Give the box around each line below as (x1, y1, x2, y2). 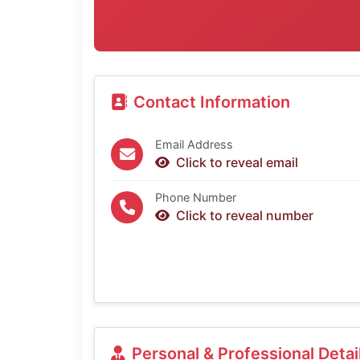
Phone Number (155, 190, 236, 205)
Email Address (155, 137, 233, 152)
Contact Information (133, 92, 290, 112)
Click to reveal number (176, 207, 313, 224)
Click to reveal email (176, 154, 298, 171)
